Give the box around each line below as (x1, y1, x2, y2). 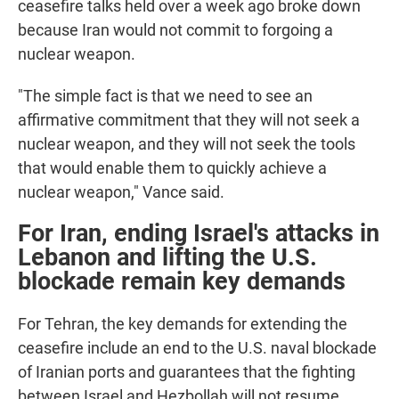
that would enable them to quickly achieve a (18, 159, 327, 178)
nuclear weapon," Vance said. (18, 183, 224, 202)
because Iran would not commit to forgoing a (18, 20, 333, 40)
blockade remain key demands (18, 267, 346, 297)
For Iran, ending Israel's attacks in (18, 219, 379, 248)
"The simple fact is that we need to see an (18, 86, 313, 106)
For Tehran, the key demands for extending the (18, 314, 347, 334)
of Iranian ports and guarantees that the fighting (18, 362, 355, 382)
